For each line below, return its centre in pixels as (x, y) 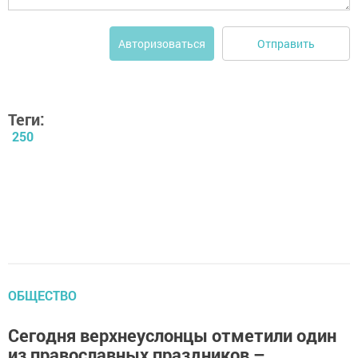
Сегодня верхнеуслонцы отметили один (172, 336)
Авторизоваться (162, 44)
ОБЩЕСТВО (42, 296)
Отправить (286, 43)
